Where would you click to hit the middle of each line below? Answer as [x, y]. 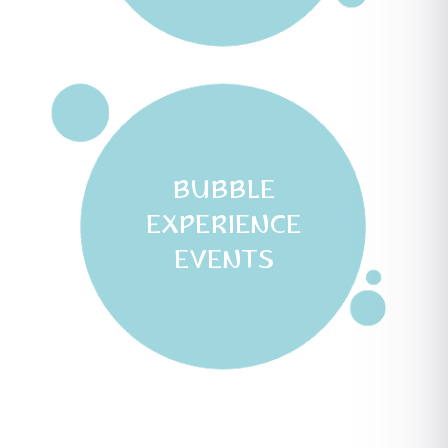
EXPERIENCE [224, 227]
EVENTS [223, 262]
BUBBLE [224, 192]
